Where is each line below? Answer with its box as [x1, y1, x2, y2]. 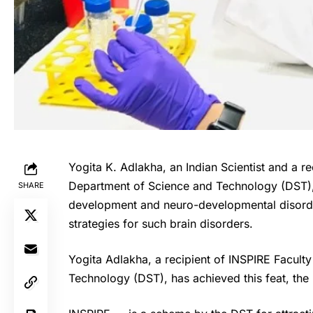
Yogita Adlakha [68, 252, 148, 266]
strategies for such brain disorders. [68, 216, 253, 231]
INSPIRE [228, 252, 274, 266]
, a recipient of [148, 252, 228, 266]
